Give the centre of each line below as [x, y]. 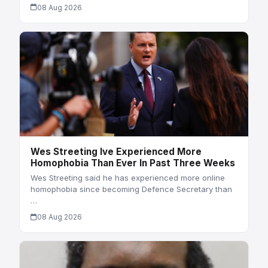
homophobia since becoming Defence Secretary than [131, 189]
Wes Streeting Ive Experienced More [116, 151]
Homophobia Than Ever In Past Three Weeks [133, 163]
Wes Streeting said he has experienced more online [127, 178]
